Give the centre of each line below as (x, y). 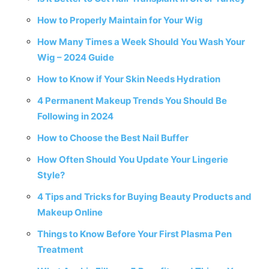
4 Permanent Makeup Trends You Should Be (132, 101)
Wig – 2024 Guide (76, 57)
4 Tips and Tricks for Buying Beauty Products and (144, 197)
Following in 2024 (75, 116)
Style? (51, 175)
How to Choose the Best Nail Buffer (113, 138)
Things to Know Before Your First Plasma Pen (134, 234)
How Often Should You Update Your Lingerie (133, 159)
